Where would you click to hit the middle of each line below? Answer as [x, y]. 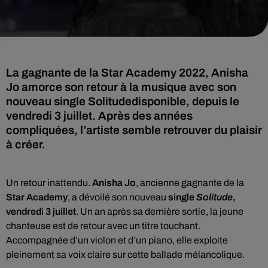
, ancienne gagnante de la [190, 183]
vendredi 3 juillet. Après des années [99, 116]
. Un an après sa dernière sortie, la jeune [160, 211]
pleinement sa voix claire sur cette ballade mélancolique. [125, 255]
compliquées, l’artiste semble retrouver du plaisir [134, 130]
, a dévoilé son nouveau [118, 197]
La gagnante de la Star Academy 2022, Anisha [127, 73]
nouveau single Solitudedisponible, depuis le [123, 101]
